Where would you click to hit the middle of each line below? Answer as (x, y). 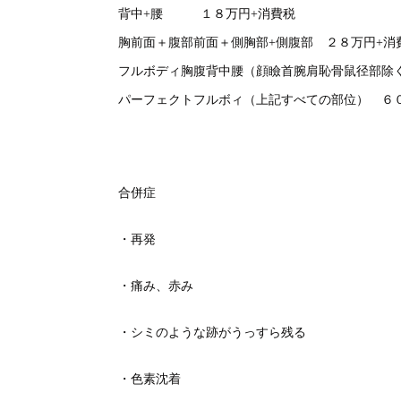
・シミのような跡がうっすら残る (212, 332)
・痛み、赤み (156, 286)
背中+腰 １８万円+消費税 (207, 13)
